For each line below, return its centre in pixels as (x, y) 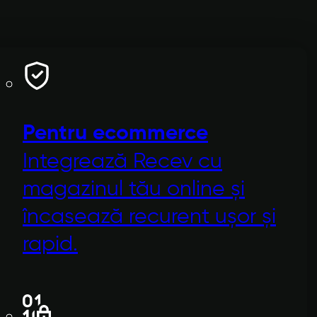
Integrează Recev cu (122, 161)
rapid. (50, 244)
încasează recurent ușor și (149, 217)
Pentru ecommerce (115, 133)
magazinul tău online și (134, 189)
